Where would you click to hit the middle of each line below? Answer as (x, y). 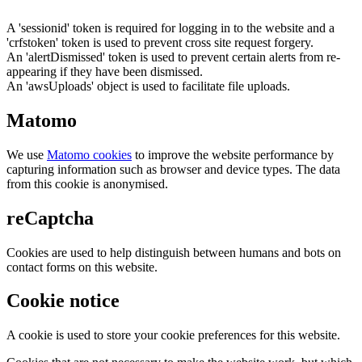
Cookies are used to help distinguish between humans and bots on (174, 252)
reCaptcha (50, 218)
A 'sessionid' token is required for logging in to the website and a (170, 27)
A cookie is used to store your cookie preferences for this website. (173, 335)
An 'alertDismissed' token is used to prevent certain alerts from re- (173, 57)
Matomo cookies (89, 154)
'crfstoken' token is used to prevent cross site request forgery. (160, 42)
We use (27, 154)
